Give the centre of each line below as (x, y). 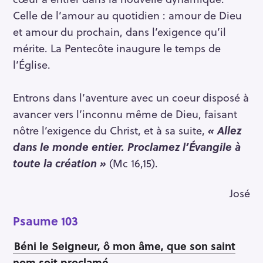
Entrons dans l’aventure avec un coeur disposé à (131, 97)
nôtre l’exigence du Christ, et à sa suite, (110, 130)
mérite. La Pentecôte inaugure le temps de (117, 48)
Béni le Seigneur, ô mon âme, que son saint (125, 245)
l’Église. (32, 65)
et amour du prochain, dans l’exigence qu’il (119, 32)
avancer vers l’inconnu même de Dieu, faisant (125, 114)
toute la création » (60, 163)
